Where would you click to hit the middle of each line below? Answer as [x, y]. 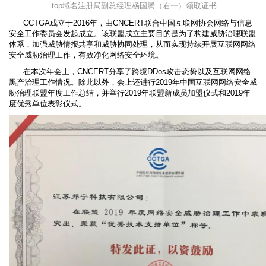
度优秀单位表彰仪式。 [47, 104]
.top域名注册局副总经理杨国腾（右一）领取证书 [133, 6]
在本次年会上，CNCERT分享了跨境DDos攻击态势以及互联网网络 [130, 72]
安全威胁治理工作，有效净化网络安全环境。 [86, 55]
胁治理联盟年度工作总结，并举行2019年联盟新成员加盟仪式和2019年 [130, 93]
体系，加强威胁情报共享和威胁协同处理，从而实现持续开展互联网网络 [132, 44]
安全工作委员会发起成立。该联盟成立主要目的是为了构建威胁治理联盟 [132, 34]
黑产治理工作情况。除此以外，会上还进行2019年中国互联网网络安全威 [133, 82]
